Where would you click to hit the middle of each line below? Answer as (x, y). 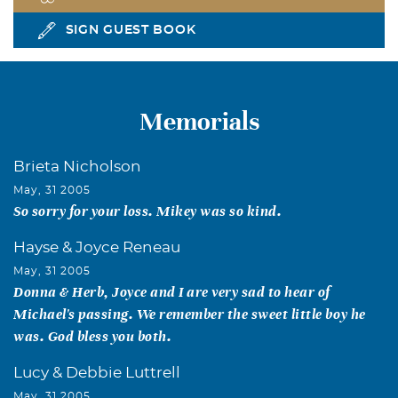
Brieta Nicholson (77, 166)
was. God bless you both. (93, 336)
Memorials (199, 121)
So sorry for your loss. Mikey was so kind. (148, 211)
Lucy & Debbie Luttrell (97, 372)
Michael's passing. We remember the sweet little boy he (190, 314)
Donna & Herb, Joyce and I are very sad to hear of (172, 291)
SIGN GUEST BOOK (131, 30)
